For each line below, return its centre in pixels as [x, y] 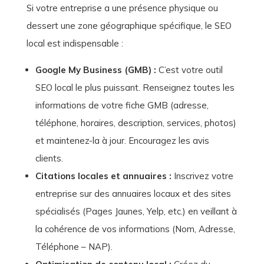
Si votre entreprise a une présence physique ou [122, 8]
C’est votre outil [189, 70]
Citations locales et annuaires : [103, 176]
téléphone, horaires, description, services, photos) [136, 123]
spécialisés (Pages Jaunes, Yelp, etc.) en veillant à [136, 212]
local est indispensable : [75, 44]
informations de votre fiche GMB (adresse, [122, 105]
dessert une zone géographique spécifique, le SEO [129, 26]
